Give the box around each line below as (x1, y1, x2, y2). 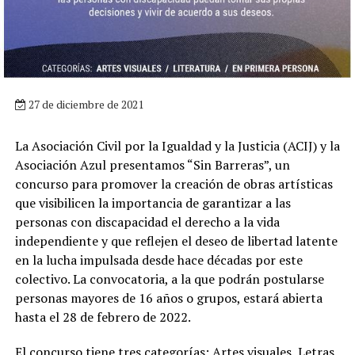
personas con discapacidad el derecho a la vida (14, 212, 280, 231)
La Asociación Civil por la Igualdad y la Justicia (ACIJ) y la (14, 136, 340, 155)
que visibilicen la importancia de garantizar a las (14, 193, 291, 212)
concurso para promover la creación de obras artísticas (14, 174, 333, 193)
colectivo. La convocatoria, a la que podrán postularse (14, 269, 324, 288)
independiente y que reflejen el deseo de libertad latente (14, 231, 338, 250)
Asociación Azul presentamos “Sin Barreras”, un (14, 155, 290, 174)
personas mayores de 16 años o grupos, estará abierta (14, 288, 323, 307)
